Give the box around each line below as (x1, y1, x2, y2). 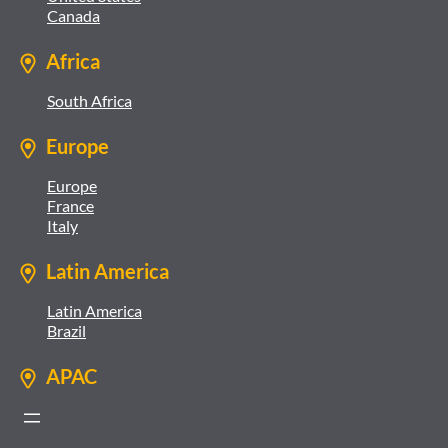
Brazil (47, 321, 86, 340)
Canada (47, 6, 100, 25)
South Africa (47, 91, 132, 110)
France (47, 196, 94, 215)
